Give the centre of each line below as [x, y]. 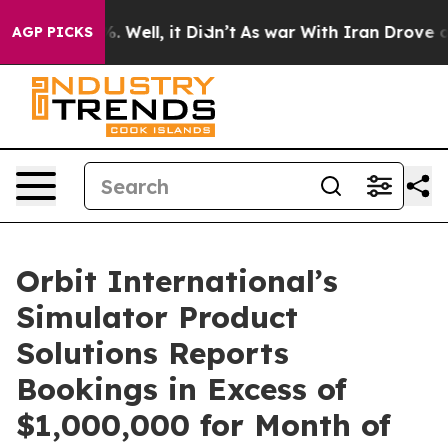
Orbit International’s [177, 281]
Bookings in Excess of [181, 389]
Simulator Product [157, 317]
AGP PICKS [52, 32]
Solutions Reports [152, 353]
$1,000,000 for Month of [203, 425]
